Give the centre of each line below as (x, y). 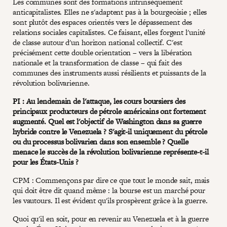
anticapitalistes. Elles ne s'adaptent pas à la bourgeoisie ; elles (110, 12)
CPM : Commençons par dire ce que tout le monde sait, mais (111, 180)
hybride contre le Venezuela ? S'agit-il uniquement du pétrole (110, 131)
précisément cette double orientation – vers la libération (103, 52)
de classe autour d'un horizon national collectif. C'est (98, 42)
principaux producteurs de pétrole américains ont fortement (109, 111)
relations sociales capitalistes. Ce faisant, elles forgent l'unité (109, 32)
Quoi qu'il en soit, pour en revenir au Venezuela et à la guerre (111, 218)
